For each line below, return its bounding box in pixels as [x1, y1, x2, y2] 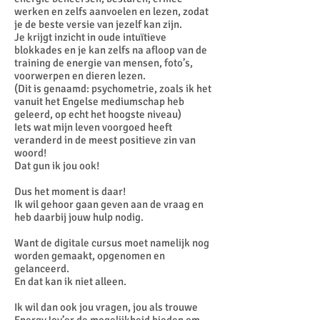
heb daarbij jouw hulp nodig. [14, 211, 144, 224]
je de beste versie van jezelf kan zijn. [14, 18, 184, 31]
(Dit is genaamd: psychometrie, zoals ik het [14, 82, 211, 95]
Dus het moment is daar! [14, 185, 128, 198]
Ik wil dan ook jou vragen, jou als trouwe [14, 301, 198, 314]
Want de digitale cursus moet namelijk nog [14, 236, 209, 249]
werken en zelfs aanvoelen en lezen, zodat [14, 5, 209, 18]
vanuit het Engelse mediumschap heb [14, 95, 184, 108]
